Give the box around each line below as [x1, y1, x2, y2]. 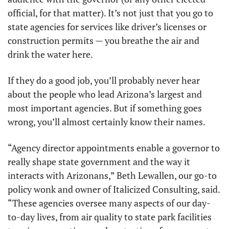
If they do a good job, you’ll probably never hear [8, 74, 200, 86]
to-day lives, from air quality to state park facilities [8, 211, 212, 223]
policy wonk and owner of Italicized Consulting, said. [8, 183, 220, 195]
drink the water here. [8, 48, 95, 60]
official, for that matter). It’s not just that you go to [8, 7, 213, 19]
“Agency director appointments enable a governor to [8, 142, 220, 154]
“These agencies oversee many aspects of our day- [8, 197, 211, 209]
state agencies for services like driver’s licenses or [8, 20, 207, 33]
